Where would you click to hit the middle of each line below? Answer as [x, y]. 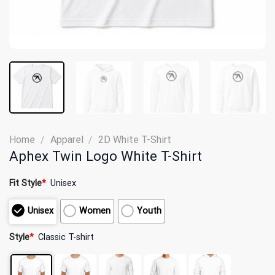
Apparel [67, 139]
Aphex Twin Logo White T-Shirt [106, 156]
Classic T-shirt [66, 237]
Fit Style [25, 183]
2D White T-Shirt [135, 139]
